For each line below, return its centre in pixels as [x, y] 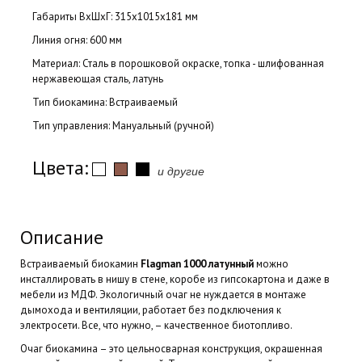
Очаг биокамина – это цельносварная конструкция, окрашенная [171, 349]
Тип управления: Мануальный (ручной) [123, 126]
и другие [181, 170]
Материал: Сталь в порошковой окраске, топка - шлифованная [178, 63]
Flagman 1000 [173, 264]
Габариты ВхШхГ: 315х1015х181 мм [115, 17]
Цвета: [60, 168]
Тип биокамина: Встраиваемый [105, 102]
